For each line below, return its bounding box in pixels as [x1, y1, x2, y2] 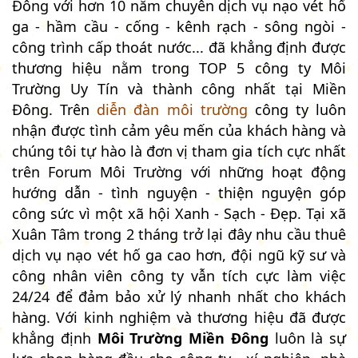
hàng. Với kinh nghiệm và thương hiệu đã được [12, 307, 346, 327]
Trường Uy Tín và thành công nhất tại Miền [12, 78, 346, 98]
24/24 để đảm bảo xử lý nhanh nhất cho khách [12, 286, 346, 306]
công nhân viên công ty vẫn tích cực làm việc [12, 265, 346, 285]
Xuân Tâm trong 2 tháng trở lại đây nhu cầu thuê [12, 224, 346, 244]
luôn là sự [268, 328, 346, 348]
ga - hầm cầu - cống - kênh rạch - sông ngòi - [12, 16, 346, 36]
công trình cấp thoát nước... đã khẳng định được [12, 37, 346, 57]
